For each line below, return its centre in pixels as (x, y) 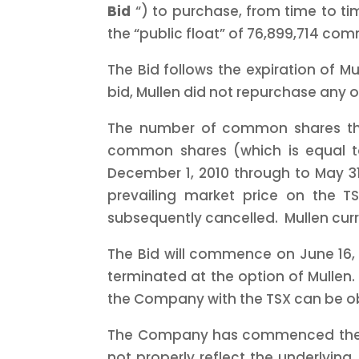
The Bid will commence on (204, 254)
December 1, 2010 (171, 173)
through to (275, 173)
